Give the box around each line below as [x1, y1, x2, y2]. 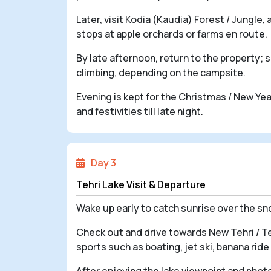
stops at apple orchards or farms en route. [76, 27, 267, 41]
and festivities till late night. [76, 104, 203, 118]
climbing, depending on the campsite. [76, 65, 246, 79]
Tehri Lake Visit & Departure [76, 177, 206, 191]
